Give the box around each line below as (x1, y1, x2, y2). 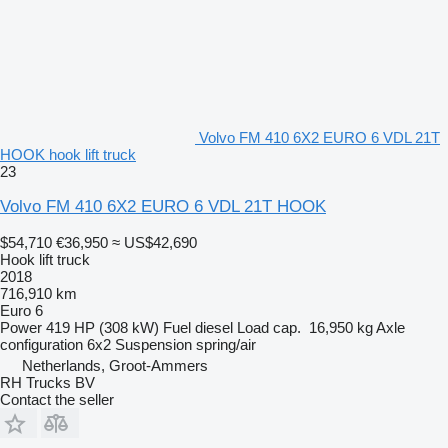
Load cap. (237, 318, 301, 336)
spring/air (196, 335, 256, 353)
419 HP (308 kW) (46, 318, 159, 336)
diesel (195, 318, 233, 336)
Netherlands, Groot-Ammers (22, 356, 208, 374)
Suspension (115, 335, 192, 353)
